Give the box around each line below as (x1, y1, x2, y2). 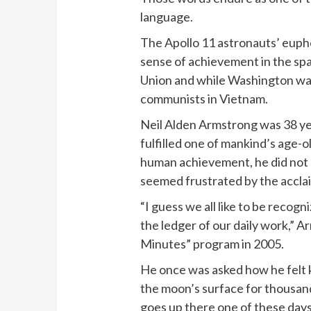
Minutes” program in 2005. (140, 235, 285, 251)
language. (140, 8, 194, 24)
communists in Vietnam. (140, 90, 269, 106)
